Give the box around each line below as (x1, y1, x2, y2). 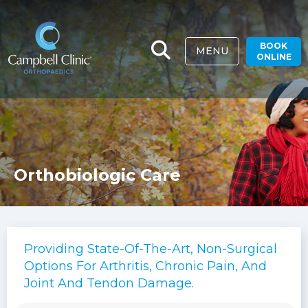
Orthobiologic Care (14, 165, 181, 186)
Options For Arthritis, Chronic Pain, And (24, 258, 267, 274)
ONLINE (256, 52, 291, 62)
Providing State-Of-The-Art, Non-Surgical (24, 241, 277, 256)
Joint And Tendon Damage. (24, 276, 194, 291)
